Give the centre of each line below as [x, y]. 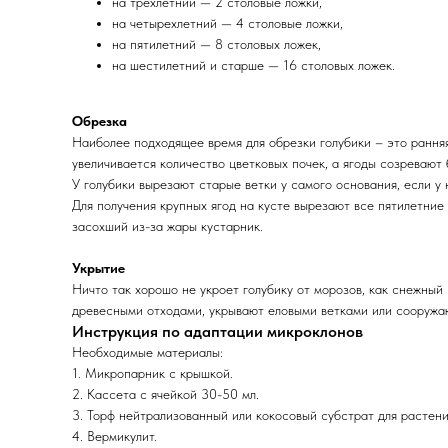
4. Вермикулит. [114, 435]
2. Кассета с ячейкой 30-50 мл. [165, 393]
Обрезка [99, 120]
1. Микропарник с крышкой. [152, 372]
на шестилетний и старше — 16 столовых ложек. [253, 64]
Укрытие [98, 267]
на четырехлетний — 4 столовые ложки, [227, 22]
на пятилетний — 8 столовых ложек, [216, 43]
